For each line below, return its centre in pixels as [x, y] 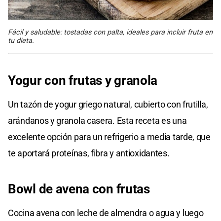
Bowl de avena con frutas [79, 189]
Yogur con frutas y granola [83, 80]
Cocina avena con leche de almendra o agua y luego [106, 213]
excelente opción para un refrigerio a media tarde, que [109, 137]
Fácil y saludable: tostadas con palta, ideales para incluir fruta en [110, 32]
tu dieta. [21, 40]
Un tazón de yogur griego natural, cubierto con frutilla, [108, 104]
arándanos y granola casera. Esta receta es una [97, 120]
